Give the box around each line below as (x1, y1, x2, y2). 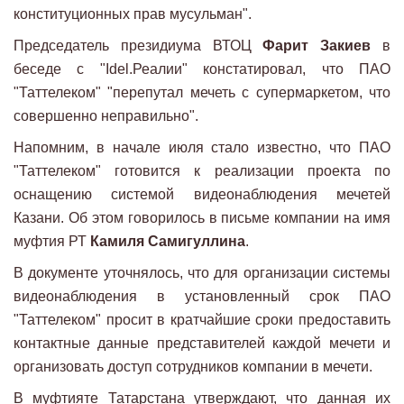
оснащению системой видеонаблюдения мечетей (14, 187, 390, 203)
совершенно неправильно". (14, 108, 198, 124)
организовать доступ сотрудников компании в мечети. (14, 359, 372, 375)
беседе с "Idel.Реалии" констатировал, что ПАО (14, 61, 390, 78)
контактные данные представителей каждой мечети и (14, 335, 390, 352)
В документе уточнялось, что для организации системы (14, 265, 390, 281)
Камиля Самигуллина (90, 234, 245, 250)
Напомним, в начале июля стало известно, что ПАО (14, 140, 390, 156)
